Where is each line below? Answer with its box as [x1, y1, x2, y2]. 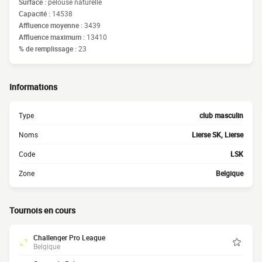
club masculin [199, 111, 243, 120]
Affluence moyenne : [19, 20, 84, 30]
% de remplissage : [19, 44, 78, 53]
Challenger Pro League [33, 233, 105, 242]
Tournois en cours [9, 205, 75, 216]
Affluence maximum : [19, 32, 87, 42]
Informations [9, 81, 57, 92]
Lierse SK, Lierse [192, 130, 243, 139]
